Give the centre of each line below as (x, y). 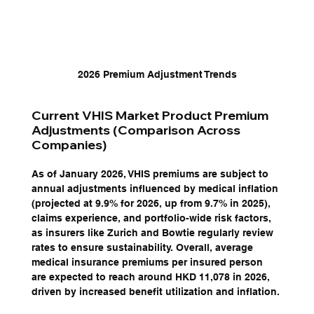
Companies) (69, 144)
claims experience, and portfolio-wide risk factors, (152, 218)
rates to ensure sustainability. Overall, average (143, 247)
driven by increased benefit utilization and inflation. (157, 291)
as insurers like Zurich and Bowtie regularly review (153, 232)
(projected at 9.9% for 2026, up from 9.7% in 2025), (152, 203)
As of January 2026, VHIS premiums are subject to (151, 173)
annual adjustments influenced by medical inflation (156, 188)
